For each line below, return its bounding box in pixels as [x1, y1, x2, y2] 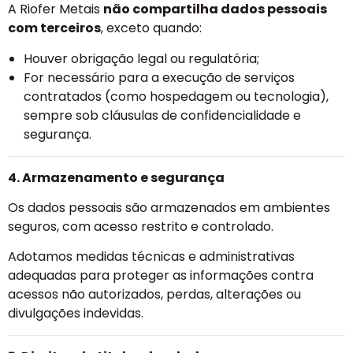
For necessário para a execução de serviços [24, 68, 295, 87]
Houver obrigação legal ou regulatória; [24, 49, 259, 68]
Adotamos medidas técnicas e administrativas [8, 247, 295, 266]
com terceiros [8, 19, 101, 38]
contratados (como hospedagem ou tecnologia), [24, 87, 329, 106]
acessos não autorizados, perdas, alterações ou [8, 285, 301, 304]
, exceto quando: [101, 19, 202, 38]
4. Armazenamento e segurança [8, 168, 225, 187]
